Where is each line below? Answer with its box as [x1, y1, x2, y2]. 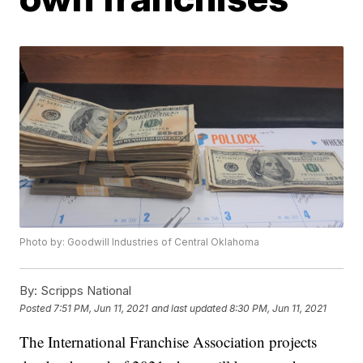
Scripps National [37, 283, 132, 299]
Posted [19, 301, 54, 314]
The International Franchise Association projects [19, 331, 318, 352]
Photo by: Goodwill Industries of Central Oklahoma [19, 236, 260, 249]
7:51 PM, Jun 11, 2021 [53, 301, 149, 314]
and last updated [152, 301, 228, 314]
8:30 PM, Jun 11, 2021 [229, 301, 327, 314]
